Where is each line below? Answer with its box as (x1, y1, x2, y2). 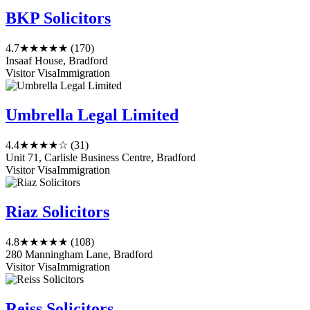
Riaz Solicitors (6, 202, 109, 221)
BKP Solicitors (6, 9, 111, 28)
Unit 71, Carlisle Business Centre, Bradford (6, 152, 196, 164)
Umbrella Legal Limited (6, 106, 179, 125)
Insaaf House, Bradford (6, 55, 108, 67)
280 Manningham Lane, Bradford (6, 248, 153, 260)
